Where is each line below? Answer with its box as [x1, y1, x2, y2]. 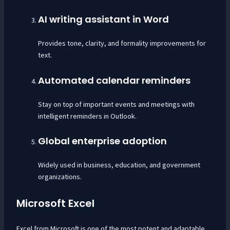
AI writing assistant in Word [37, 13, 169, 26]
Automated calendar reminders [37, 73, 190, 87]
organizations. [37, 171, 82, 181]
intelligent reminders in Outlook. [37, 111, 137, 121]
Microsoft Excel [16, 196, 94, 211]
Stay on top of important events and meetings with [37, 99, 195, 109]
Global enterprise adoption [37, 134, 167, 147]
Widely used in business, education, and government [37, 160, 200, 169]
